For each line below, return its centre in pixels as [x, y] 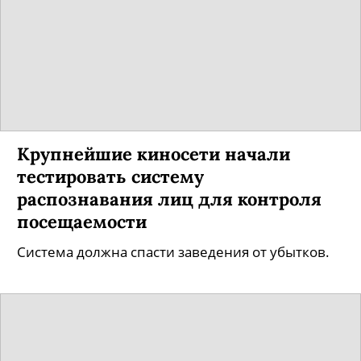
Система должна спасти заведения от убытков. [173, 252]
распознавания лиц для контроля [169, 199]
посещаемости [82, 221]
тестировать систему [110, 176]
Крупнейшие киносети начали [154, 154]
